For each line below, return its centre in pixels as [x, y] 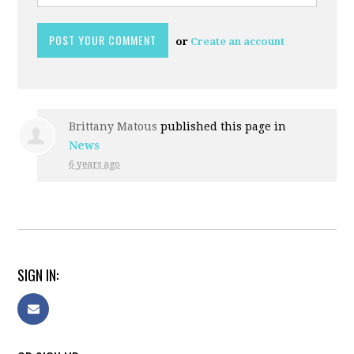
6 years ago [95, 164]
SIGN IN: [38, 275]
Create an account [238, 41]
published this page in [222, 126]
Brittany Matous [113, 126]
